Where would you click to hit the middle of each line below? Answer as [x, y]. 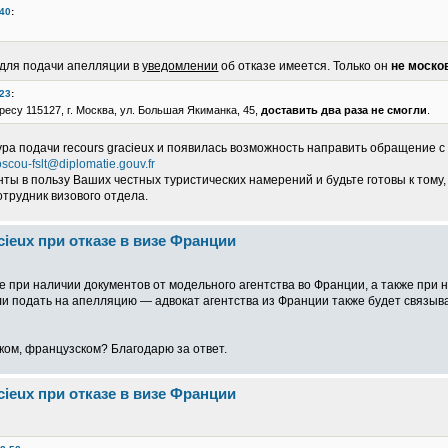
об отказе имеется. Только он [305, 66]
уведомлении [180, 66]
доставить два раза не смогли [344, 109]
